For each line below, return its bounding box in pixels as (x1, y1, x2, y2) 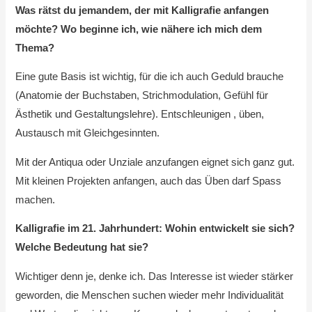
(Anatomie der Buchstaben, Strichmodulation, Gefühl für (15, 90, 269, 102)
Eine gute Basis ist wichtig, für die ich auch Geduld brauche (15, 71, 284, 83)
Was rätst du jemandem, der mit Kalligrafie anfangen (15, 4, 270, 16)
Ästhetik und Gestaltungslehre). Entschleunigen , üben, (15, 109, 265, 120)
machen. (15, 194, 56, 205)
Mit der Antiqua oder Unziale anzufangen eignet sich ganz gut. (15, 156, 295, 168)
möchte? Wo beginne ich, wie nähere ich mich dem (15, 23, 263, 35)
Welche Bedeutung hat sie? (15, 242, 149, 253)
